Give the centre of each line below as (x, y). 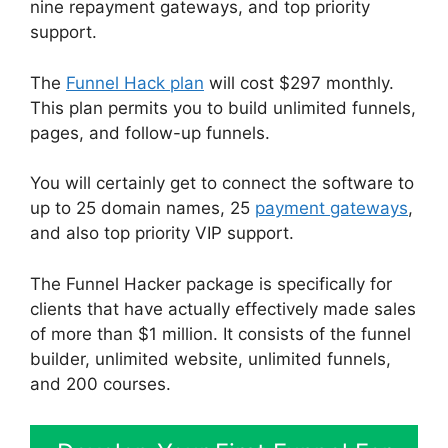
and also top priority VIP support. (162, 233)
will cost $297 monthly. (299, 82)
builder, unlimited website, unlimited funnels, (210, 358)
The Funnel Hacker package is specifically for (211, 283)
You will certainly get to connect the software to (222, 183)
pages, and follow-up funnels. (150, 132)
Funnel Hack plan (135, 82)
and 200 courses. (103, 383)
